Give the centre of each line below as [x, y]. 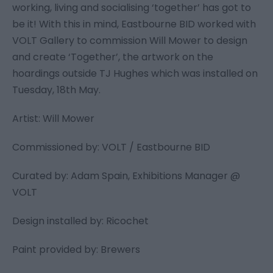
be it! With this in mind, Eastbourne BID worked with [134, 24]
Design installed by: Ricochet [80, 221]
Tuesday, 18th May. [56, 90]
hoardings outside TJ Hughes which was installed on [135, 74]
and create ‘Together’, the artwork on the [113, 57]
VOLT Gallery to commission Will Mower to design [130, 41]
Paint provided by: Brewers [76, 250]
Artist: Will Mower [53, 119]
